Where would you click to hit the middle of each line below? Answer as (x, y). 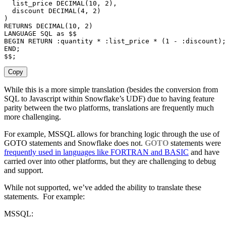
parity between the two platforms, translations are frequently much (109, 108)
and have (204, 152)
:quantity (75, 41)
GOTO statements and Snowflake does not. (74, 143)
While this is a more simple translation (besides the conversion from (111, 90)
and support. (24, 171)
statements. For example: (44, 197)
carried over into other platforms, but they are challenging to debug (110, 161)
